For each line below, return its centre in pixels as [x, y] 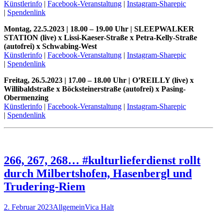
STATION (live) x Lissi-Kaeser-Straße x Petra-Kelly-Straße [101, 37]
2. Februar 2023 [28, 207]
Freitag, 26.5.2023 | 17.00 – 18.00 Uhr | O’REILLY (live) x [99, 80]
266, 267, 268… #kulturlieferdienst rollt [102, 161]
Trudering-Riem [45, 187]
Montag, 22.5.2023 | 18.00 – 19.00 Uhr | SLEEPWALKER [99, 29]
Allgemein [69, 207]
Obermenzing [26, 97]
